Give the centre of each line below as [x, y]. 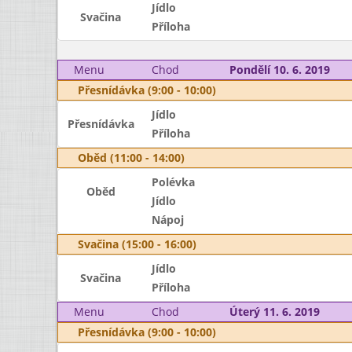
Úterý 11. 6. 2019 [274, 312]
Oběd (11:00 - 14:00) [131, 158]
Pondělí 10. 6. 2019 [279, 70]
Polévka [173, 182]
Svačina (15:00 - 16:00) [137, 244]
